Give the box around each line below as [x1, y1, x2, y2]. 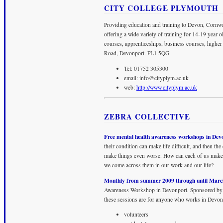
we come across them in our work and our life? [104, 161, 214, 169]
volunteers [124, 211, 148, 219]
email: [124, 74, 139, 82]
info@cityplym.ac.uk [139, 74, 189, 82]
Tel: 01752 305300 [124, 64, 168, 72]
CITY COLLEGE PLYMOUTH [104, 2, 219, 14]
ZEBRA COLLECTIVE [104, 111, 190, 122]
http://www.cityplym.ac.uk [136, 83, 197, 91]
